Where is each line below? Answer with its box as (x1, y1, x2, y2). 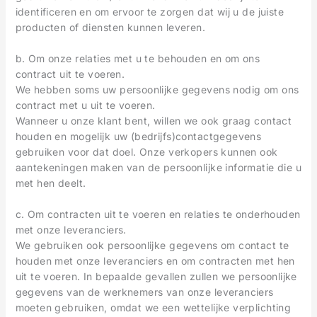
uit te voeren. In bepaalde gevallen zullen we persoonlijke (15, 270, 297, 283)
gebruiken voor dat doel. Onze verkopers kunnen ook (15, 146, 278, 158)
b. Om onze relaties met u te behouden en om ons (15, 52, 260, 65)
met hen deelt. (15, 177, 86, 190)
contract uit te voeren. (15, 68, 125, 81)
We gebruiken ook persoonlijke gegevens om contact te (15, 239, 289, 252)
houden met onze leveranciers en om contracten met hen (15, 255, 295, 267)
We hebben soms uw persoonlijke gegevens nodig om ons (15, 83, 299, 96)
